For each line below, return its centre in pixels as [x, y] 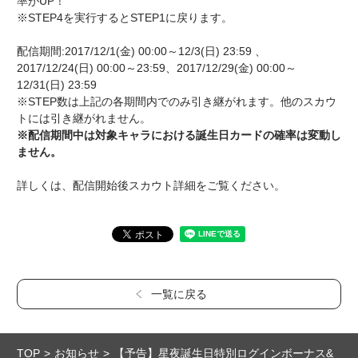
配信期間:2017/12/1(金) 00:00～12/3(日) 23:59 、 [141, 51]
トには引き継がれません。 [84, 118]
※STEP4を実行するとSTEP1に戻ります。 [125, 18]
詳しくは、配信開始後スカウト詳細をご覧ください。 [151, 185]
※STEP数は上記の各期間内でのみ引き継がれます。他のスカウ [177, 101]
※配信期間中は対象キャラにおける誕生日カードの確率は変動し [179, 135]
